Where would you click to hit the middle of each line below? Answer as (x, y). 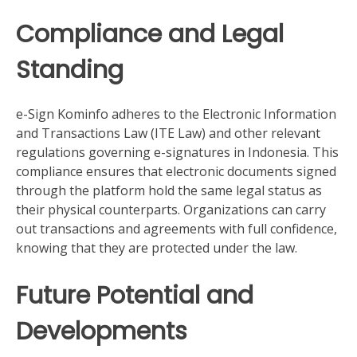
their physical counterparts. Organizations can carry (171, 209)
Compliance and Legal (150, 34)
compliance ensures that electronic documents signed (176, 171)
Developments (102, 331)
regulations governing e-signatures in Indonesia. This (177, 152)
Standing (70, 70)
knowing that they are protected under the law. (157, 247)
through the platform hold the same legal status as (169, 190)
